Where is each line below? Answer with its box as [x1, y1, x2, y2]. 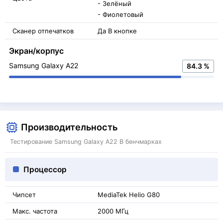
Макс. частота [12, 207, 57, 215]
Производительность [21, 121, 117, 132]
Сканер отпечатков [12, 26, 74, 35]
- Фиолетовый [98, 10, 143, 18]
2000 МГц [98, 207, 128, 215]
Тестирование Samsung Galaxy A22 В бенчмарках [10, 137, 162, 145]
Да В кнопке [98, 26, 137, 35]
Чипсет [12, 190, 36, 199]
